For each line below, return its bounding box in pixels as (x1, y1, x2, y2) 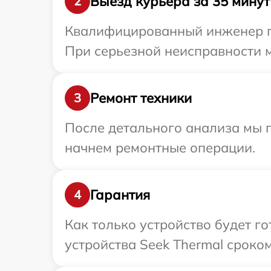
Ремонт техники (90, 89, 192, 106)
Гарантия (90, 186, 150, 203)
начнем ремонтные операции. (65, 139, 255, 156)
